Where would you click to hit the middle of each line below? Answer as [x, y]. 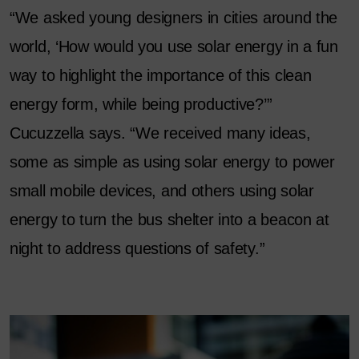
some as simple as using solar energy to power [172, 162]
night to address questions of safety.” [137, 249]
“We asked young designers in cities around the [174, 18]
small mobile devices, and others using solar [162, 191]
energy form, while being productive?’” [141, 105]
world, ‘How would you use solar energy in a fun [174, 47]
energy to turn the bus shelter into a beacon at [169, 220]
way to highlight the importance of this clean [161, 76]
